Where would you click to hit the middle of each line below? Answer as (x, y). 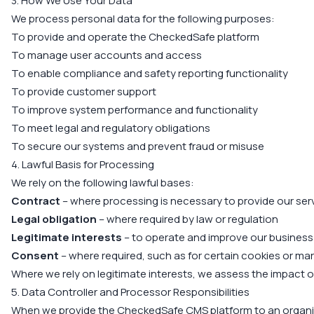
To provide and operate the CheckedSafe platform (135, 37)
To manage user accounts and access (107, 55)
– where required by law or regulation (187, 219)
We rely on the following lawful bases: (103, 183)
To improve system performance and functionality (135, 110)
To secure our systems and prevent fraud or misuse (138, 146)
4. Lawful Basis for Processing (83, 164)
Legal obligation (54, 219)
